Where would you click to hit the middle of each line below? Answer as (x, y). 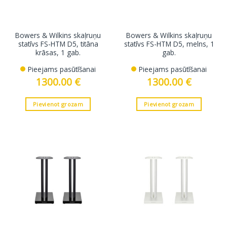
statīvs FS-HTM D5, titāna (58, 44)
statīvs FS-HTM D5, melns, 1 (169, 44)
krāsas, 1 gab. (58, 53)
